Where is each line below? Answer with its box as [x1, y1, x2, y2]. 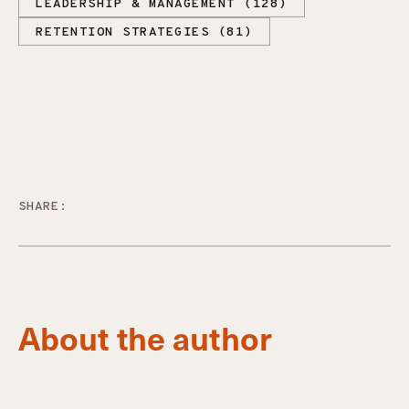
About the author [18, 315, 272, 360]
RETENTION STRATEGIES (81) [36, 25, 253, 40]
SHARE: [18, 198, 68, 215]
